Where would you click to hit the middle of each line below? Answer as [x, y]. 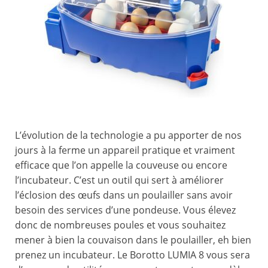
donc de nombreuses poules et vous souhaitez [120, 225]
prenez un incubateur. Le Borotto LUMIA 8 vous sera [133, 255]
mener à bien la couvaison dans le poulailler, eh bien [133, 240]
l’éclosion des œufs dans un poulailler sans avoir [124, 195]
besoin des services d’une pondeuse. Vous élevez [125, 210]
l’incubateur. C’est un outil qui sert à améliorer [119, 180]
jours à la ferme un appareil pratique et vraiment [125, 150]
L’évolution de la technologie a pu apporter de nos [128, 135]
